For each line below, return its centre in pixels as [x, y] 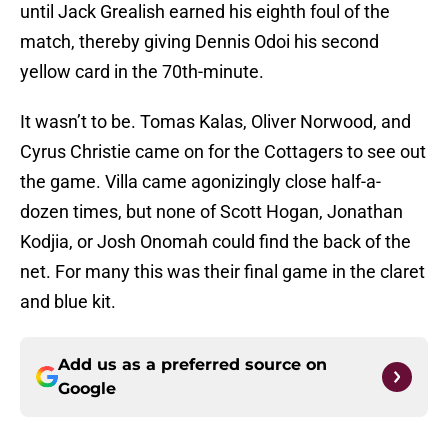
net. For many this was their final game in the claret [222, 272]
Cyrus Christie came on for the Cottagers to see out [223, 152]
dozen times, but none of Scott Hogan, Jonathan [211, 212]
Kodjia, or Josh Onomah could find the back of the [215, 242]
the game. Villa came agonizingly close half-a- [200, 182]
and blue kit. [68, 302]
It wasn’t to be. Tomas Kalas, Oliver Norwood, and [215, 122]
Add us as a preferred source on [192, 365]
